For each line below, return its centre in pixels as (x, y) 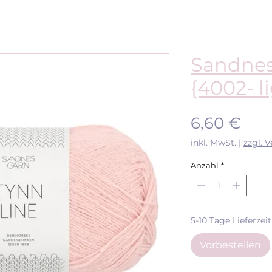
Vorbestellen (230, 245)
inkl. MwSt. (213, 142)
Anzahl (205, 165)
